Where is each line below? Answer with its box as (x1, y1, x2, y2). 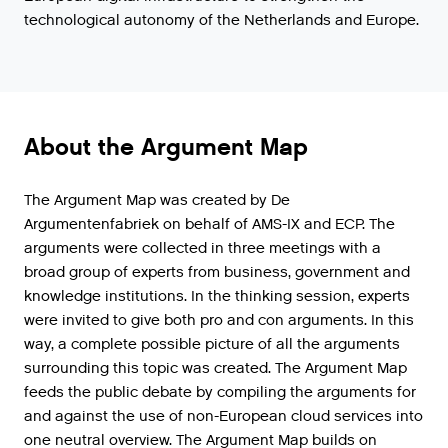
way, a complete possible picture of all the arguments (24, 334, 400, 355)
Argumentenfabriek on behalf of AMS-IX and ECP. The (24, 214, 395, 235)
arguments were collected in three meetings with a (24, 238, 381, 259)
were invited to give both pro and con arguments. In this (24, 310, 414, 331)
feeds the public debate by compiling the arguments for (24, 382, 416, 403)
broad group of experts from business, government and (24, 262, 410, 283)
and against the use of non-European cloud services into (24, 406, 423, 427)
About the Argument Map (24, 133, 308, 163)
